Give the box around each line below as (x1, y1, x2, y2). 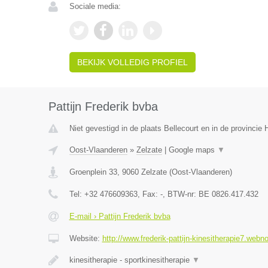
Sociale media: (69, 2, 121, 11)
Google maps (168, 145, 217, 154)
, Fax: (137, 190, 160, 199)
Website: (69, 234, 102, 243)
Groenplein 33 (69, 167, 117, 176)
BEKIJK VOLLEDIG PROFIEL (77, 57, 188, 67)
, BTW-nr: (162, 190, 199, 199)
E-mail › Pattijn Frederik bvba (69, 212, 170, 221)
